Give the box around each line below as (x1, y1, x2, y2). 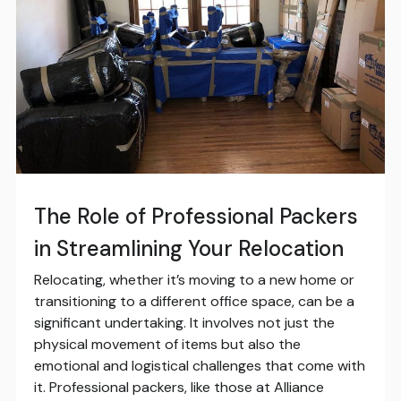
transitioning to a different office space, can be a (33, 292, 354, 311)
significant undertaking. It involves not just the (33, 313, 335, 333)
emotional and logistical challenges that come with (33, 356, 365, 376)
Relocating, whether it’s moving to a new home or (33, 270, 354, 290)
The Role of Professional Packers (33, 202, 358, 231)
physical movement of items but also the (33, 335, 301, 354)
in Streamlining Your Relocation (33, 235, 344, 263)
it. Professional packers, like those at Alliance (33, 378, 324, 397)
